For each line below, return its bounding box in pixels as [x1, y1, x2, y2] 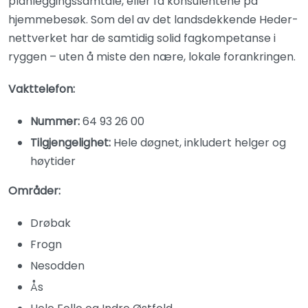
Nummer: [30, 113, 80, 129]
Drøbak [30, 215, 71, 231]
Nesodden [30, 258, 85, 274]
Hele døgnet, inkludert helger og [113, 135, 286, 151]
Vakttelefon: [8, 81, 75, 97]
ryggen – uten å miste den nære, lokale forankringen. [8, 49, 296, 65]
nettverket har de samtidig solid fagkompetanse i [8, 30, 276, 46]
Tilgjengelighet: [30, 135, 111, 151]
